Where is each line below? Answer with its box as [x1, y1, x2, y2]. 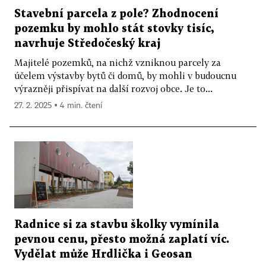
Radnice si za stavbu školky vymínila [14, 219, 219, 230]
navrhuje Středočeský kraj [14, 39, 161, 49]
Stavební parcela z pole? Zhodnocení [14, 9, 218, 20]
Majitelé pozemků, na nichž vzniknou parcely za [14, 57, 221, 68]
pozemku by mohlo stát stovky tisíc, [14, 24, 214, 34]
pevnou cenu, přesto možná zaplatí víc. [14, 234, 229, 245]
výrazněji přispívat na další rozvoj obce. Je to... [14, 83, 213, 94]
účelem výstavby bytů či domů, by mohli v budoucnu [14, 70, 236, 81]
